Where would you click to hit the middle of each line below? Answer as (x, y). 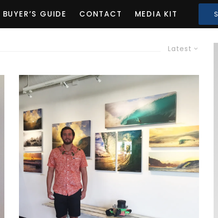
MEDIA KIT (156, 14)
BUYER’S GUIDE (35, 14)
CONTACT (100, 14)
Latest (180, 48)
